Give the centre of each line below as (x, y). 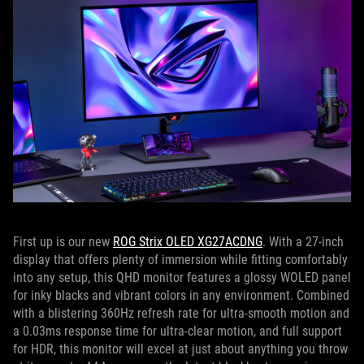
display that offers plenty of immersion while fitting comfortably (180, 260)
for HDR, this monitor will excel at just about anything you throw (180, 349)
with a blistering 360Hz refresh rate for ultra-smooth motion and (181, 314)
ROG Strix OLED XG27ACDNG (188, 242)
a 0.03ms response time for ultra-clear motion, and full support (178, 331)
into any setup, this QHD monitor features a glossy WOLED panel (182, 278)
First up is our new (63, 242)
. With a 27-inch (303, 242)
